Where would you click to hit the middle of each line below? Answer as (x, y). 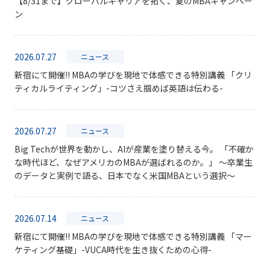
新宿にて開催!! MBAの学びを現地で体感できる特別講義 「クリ (133, 75)
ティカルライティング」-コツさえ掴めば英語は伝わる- (118, 88)
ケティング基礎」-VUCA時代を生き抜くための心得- (113, 250)
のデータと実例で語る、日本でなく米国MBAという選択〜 (124, 175)
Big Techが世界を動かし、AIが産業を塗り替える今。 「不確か (134, 149)
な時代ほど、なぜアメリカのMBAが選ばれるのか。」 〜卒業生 (133, 162)
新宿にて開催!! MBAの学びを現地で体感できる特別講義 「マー (133, 236)
